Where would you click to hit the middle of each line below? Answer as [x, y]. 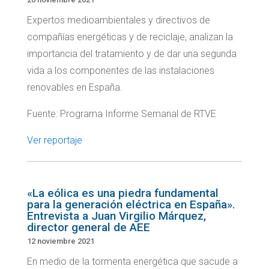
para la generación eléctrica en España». [131, 205]
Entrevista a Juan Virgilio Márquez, [116, 216]
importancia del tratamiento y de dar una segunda [131, 54]
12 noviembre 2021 [60, 241]
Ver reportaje [54, 141]
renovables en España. [74, 88]
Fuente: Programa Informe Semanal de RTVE [121, 114]
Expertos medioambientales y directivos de [118, 20]
